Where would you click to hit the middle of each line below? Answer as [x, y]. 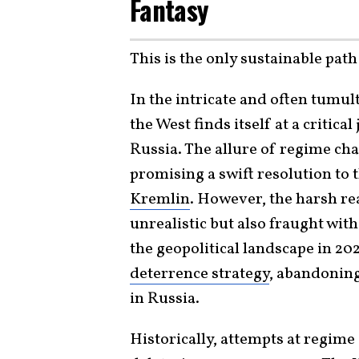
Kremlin [160, 199]
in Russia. [165, 298]
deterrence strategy [200, 274]
